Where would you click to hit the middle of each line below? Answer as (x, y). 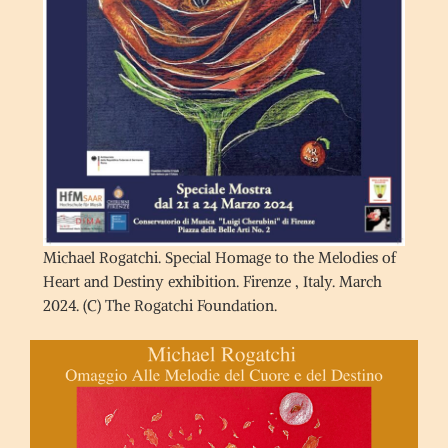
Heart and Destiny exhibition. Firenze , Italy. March (212, 281)
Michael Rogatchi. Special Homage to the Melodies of (219, 257)
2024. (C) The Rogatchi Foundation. (160, 305)
